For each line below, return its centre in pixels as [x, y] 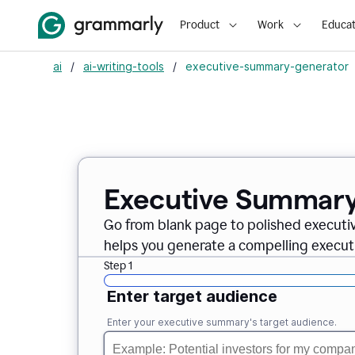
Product [200, 25]
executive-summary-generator [267, 66]
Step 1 [118, 266]
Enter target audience [192, 296]
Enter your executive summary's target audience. [221, 322]
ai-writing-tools [124, 66]
